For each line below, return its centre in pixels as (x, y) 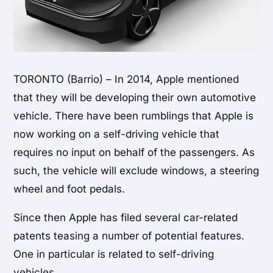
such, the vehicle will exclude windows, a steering (136, 171)
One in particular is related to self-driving (114, 254)
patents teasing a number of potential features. (129, 236)
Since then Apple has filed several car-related (126, 218)
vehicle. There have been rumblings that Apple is (134, 116)
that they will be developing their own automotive (135, 98)
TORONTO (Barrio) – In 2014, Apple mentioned (126, 80)
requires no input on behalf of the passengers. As (134, 153)
